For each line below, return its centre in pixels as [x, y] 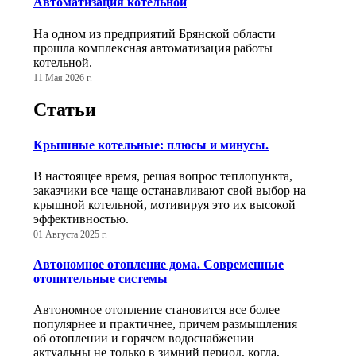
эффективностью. [81, 219]
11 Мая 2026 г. [63, 77]
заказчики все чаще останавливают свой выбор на [170, 190]
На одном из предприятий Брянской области [155, 33]
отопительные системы [101, 279]
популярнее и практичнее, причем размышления [165, 324]
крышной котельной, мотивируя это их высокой [164, 204]
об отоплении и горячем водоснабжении [144, 339]
